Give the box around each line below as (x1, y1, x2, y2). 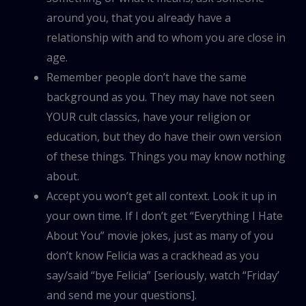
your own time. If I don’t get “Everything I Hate (46, 208, 283, 223)
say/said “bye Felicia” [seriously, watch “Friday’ (46, 267, 279, 283)
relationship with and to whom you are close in (46, 29, 286, 45)
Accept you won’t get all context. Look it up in (46, 188, 277, 204)
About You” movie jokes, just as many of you (46, 227, 273, 243)
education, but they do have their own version (46, 128, 281, 144)
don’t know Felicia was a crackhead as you (46, 247, 259, 263)
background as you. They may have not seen (46, 89, 275, 105)
